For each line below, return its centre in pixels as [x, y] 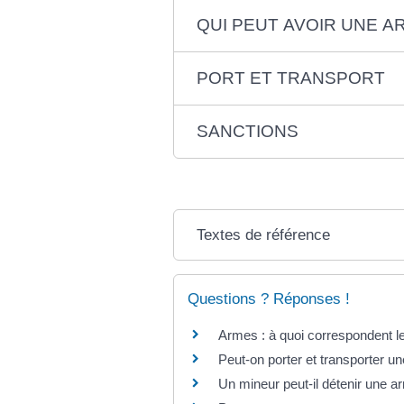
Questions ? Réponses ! [269, 298]
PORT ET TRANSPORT [290, 78]
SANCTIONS [247, 131]
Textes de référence [263, 234]
